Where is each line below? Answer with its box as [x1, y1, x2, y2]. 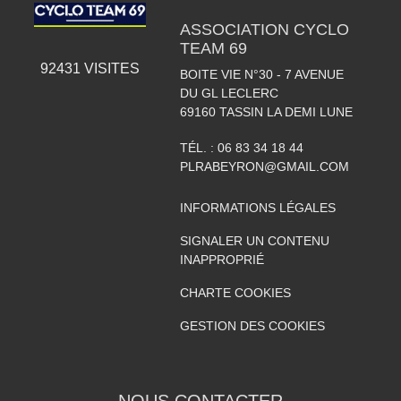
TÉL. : [179, 140, 218, 155]
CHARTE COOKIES [179, 285, 291, 300]
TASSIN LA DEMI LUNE [218, 104, 353, 119]
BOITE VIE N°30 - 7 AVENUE [179, 66, 344, 81]
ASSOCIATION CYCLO [179, 20, 349, 38]
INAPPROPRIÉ [179, 252, 264, 267]
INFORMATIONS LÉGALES [179, 200, 336, 215]
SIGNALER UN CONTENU [179, 233, 329, 248]
